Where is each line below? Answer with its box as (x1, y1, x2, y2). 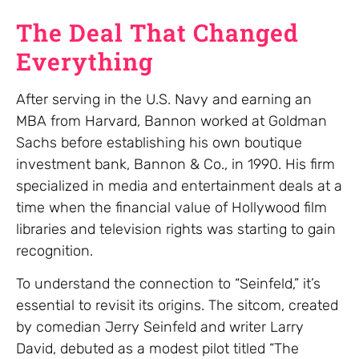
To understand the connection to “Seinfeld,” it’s (16, 274, 321, 292)
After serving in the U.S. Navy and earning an (16, 90, 312, 108)
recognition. (16, 241, 93, 260)
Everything (16, 45, 153, 77)
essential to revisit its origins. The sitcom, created (16, 296, 338, 314)
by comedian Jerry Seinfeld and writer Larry (16, 317, 304, 336)
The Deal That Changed (16, 16, 299, 48)
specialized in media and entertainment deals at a (16, 176, 342, 195)
